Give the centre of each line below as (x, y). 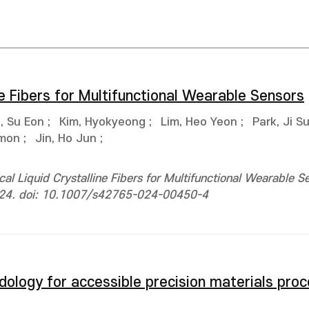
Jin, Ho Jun (66, 139)
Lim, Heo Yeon (199, 122)
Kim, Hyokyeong (102, 122)
